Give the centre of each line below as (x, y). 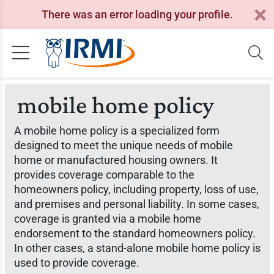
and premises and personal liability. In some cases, (136, 204)
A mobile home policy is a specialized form (117, 131)
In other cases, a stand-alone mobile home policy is (137, 248)
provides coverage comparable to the (104, 175)
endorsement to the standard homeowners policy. (135, 233)
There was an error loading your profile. (137, 14)
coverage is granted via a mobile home (107, 219)
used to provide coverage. (76, 263)
